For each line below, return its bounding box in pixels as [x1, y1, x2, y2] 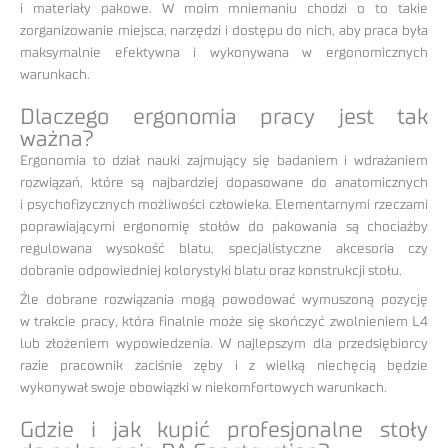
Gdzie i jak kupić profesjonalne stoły [20, 419, 428, 441]
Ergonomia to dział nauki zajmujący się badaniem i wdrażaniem [20, 154, 428, 169]
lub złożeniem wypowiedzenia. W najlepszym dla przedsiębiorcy [20, 337, 428, 351]
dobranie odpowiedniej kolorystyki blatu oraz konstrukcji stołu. [20, 264, 402, 279]
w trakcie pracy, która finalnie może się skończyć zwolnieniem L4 [20, 315, 428, 329]
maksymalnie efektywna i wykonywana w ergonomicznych [20, 46, 428, 61]
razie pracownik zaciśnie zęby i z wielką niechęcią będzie [20, 359, 428, 373]
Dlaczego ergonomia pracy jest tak [20, 106, 428, 129]
